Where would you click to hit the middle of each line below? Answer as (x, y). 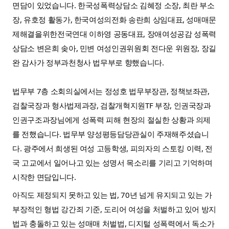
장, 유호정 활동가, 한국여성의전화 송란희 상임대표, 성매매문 (114, 19)
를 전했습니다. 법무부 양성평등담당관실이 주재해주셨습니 (111, 134)
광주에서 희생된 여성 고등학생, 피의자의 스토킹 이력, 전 (118, 148)
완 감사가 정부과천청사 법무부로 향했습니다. (89, 62)
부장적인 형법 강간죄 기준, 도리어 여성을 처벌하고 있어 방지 (114, 209)
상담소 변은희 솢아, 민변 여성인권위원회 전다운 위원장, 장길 (114, 48)
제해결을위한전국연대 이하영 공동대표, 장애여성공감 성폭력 (114, 33)
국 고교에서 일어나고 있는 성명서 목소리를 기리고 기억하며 (112, 162)
